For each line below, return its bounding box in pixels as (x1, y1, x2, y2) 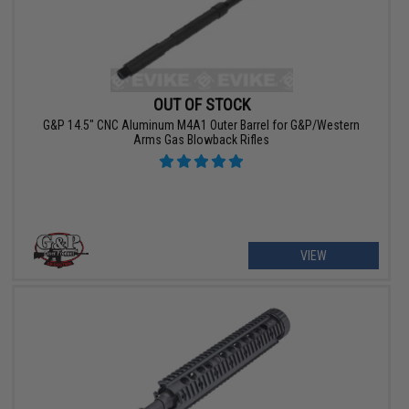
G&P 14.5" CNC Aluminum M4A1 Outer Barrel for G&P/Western (43, 117, 361, 132)
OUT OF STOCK (152, 94, 250, 114)
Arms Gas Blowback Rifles (133, 131, 270, 147)
